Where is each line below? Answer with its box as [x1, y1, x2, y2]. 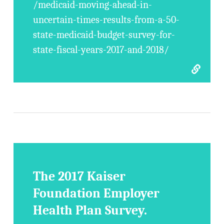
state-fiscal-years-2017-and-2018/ [33, 44, 169, 55]
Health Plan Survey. [33, 203, 147, 218]
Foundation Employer [33, 186, 160, 201]
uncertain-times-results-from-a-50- [33, 14, 180, 25]
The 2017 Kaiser [33, 169, 126, 184]
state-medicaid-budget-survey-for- [33, 29, 175, 40]
